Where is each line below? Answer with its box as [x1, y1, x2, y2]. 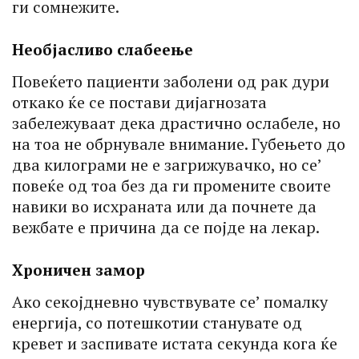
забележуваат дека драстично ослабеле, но [12, 111, 341, 134]
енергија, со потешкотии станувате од [12, 311, 302, 333]
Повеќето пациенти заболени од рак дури [12, 70, 329, 92]
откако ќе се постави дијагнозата [12, 91, 267, 113]
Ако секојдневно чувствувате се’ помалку [12, 290, 328, 313]
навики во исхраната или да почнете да [12, 195, 317, 217]
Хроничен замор [12, 259, 145, 280]
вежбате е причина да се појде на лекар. [12, 216, 320, 238]
